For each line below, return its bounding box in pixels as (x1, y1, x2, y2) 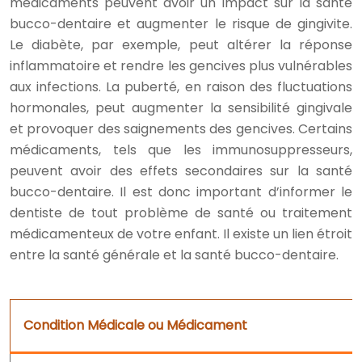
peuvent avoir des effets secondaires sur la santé (10, 161, 352, 180)
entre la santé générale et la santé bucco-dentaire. (10, 245, 339, 264)
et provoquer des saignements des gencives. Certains (10, 119, 352, 138)
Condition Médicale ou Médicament (23, 315, 247, 335)
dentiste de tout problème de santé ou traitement (10, 203, 352, 222)
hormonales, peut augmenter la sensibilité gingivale (10, 98, 352, 117)
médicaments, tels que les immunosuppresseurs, (10, 140, 352, 159)
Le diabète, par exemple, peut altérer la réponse (10, 35, 352, 54)
